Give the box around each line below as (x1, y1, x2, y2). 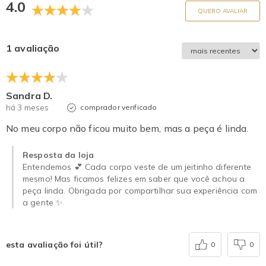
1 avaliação (6, 42, 60, 54)
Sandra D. (6, 89, 53, 102)
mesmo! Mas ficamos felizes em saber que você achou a (23, 173, 245, 184)
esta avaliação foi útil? (6, 239, 103, 250)
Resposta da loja (23, 149, 94, 160)
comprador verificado (80, 102, 157, 112)
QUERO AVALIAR (198, 7, 248, 15)
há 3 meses (6, 102, 49, 112)
